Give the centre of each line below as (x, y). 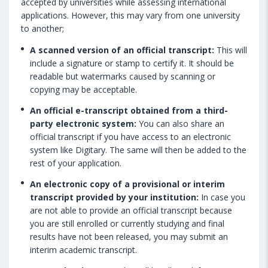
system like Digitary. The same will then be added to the (138, 150)
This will (232, 50)
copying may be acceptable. (83, 89)
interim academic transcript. (83, 249)
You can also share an (182, 123)
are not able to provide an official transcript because (131, 210)
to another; (42, 28)
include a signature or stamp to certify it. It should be (132, 63)
